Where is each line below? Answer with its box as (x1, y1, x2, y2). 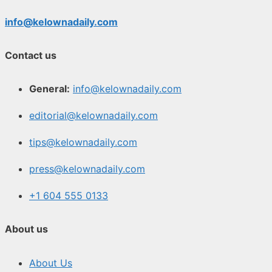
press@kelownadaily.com (29, 163, 145, 175)
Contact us (5, 49, 56, 61)
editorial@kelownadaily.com (29, 109, 158, 122)
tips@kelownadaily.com (29, 136, 137, 149)
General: (29, 83, 70, 95)
